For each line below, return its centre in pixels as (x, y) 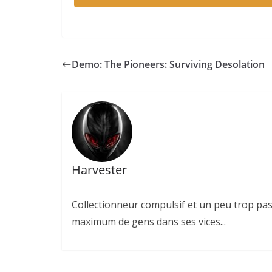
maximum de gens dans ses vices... (148, 222)
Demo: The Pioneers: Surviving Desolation (168, 64)
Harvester (99, 170)
